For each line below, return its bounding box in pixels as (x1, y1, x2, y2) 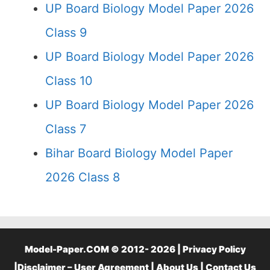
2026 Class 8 (45, 170, 120, 184)
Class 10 (45, 74, 93, 88)
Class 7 (45, 122, 86, 136)
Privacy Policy (182, 243, 246, 255)
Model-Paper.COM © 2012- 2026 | (24, 243, 183, 255)
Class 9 (45, 25, 87, 40)
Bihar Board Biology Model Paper (45, 146, 233, 160)
